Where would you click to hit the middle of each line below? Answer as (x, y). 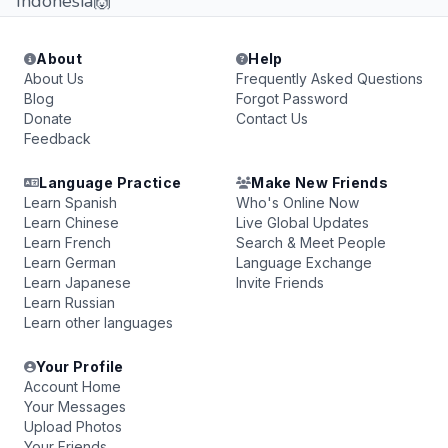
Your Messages (75, 406)
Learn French (67, 242)
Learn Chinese (71, 222)
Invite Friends (280, 282)
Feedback (57, 138)
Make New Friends (319, 182)
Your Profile (80, 366)
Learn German (70, 262)
